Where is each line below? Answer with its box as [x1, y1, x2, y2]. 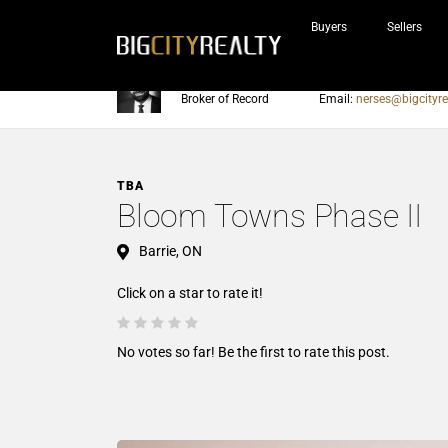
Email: [319, 92, 356, 106]
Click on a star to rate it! [117, 285, 263, 301]
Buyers [311, 20, 347, 34]
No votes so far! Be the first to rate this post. [117, 344, 390, 361]
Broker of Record [181, 92, 269, 106]
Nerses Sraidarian [181, 76, 279, 90]
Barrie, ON [139, 243, 202, 259]
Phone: [319, 76, 360, 90]
